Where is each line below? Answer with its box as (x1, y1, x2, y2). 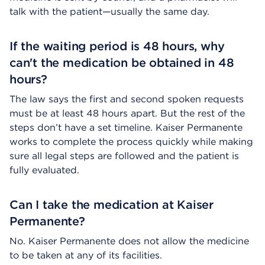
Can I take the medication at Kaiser (9, 197, 214, 212)
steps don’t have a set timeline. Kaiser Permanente (9, 121, 243, 133)
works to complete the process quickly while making (9, 135, 253, 147)
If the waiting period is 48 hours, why (9, 38, 225, 53)
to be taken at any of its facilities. (9, 249, 162, 261)
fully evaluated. (9, 164, 79, 176)
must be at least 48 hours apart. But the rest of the (9, 107, 245, 119)
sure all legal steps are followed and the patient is (9, 150, 239, 161)
